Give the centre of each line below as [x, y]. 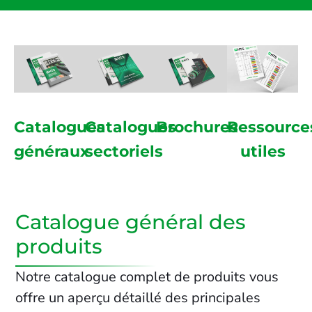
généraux [52, 152]
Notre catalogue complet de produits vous [147, 277]
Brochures [197, 127]
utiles [263, 152]
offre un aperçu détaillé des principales [138, 298]
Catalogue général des [131, 222]
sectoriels [124, 152]
